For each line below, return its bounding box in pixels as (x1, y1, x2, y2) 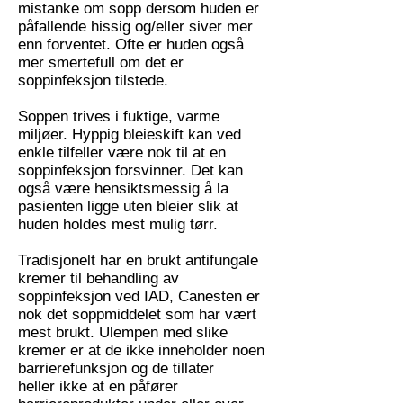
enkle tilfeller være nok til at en (18, 144, 226, 161)
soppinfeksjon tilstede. (18, 72, 168, 89)
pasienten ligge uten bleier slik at (18, 198, 238, 215)
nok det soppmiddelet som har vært (18, 306, 256, 323)
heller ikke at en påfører (18, 378, 178, 395)
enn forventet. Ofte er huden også (18, 36, 244, 53)
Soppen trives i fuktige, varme (18, 108, 219, 125)
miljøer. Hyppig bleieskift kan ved (18, 126, 241, 143)
